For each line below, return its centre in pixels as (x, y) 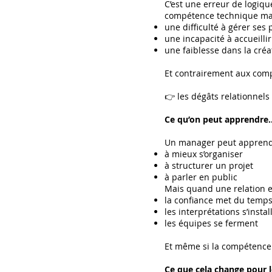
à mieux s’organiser (204, 154)
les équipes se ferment (211, 223)
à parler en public (201, 177)
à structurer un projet (209, 165)
